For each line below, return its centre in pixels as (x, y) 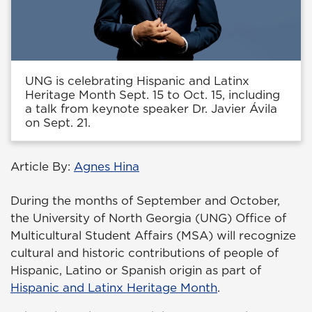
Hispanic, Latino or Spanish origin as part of (136, 271)
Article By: (42, 167)
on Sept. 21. (58, 123)
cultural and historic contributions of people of (145, 253)
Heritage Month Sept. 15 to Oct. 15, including (153, 95)
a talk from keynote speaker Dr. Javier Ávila (151, 109)
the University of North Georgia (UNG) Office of (148, 218)
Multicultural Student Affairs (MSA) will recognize (153, 236)
